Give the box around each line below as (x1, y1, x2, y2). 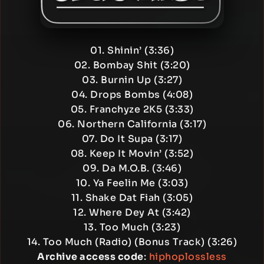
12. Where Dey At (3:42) (73, 206, 191, 219)
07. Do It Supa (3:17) (81, 133, 183, 145)
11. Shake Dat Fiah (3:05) (71, 192, 193, 204)
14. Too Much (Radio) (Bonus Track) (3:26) (27, 236, 237, 248)
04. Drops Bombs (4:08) (71, 88, 193, 101)
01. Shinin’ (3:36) (90, 44, 174, 57)
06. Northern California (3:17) (58, 118, 206, 130)
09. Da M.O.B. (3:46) (82, 162, 181, 174)
